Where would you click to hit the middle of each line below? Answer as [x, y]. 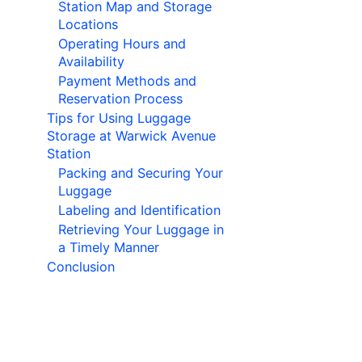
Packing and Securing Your [141, 173]
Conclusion [81, 267]
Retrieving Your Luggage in [141, 230]
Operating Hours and [122, 44]
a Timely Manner [109, 248]
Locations [88, 25]
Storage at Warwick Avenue [131, 136]
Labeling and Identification [139, 210]
